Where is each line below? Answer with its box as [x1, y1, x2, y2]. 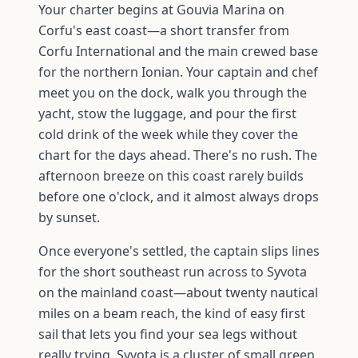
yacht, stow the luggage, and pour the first [38, 104, 296, 122]
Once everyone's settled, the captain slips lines [38, 241, 320, 260]
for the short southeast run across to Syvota [38, 262, 307, 280]
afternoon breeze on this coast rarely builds [38, 166, 304, 185]
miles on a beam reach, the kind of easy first [38, 304, 305, 322]
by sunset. [38, 208, 100, 226]
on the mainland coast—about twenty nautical [38, 283, 318, 301]
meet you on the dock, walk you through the [38, 83, 307, 101]
